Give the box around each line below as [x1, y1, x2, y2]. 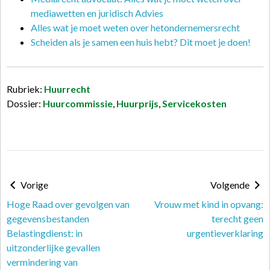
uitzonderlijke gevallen [7, 242, 100, 253]
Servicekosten [162, 98, 227, 109]
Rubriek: [7, 83, 44, 95]
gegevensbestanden [7, 213, 89, 224]
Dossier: [7, 98, 43, 109]
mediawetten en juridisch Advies [31, 7, 163, 19]
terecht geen [212, 213, 263, 224]
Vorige [19, 179, 48, 190]
